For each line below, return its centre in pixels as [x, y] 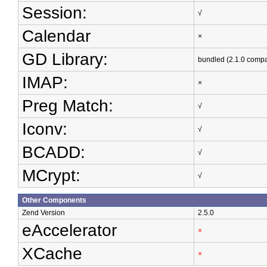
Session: [55, 13]
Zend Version [44, 213]
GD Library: [65, 59]
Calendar [56, 36]
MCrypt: [51, 176]
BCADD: [54, 152]
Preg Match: [68, 106]
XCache [52, 254]
